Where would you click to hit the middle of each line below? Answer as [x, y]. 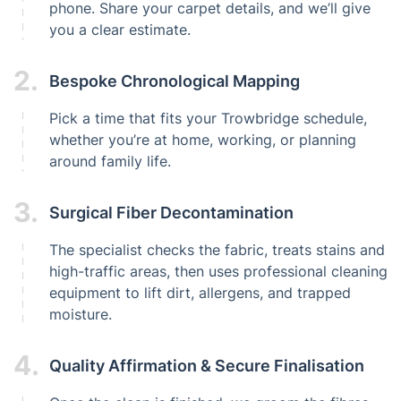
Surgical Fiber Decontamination [171, 212]
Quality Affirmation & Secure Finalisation [207, 365]
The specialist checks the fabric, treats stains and [217, 250]
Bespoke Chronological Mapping [175, 81]
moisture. [81, 314]
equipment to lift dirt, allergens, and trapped [200, 293]
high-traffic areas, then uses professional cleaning [218, 271]
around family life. [110, 161]
